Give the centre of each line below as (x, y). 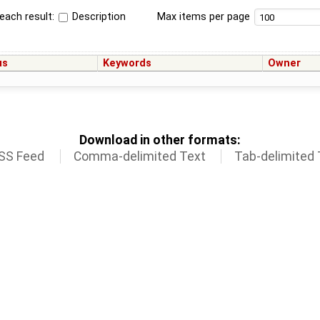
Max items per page (203, 16)
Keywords (127, 64)
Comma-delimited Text (139, 156)
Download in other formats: (160, 140)
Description (98, 16)
